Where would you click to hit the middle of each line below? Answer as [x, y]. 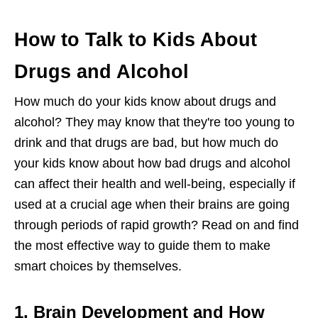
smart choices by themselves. [98, 267]
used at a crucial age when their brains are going [152, 205]
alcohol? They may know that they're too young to [154, 122]
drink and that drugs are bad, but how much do [146, 143]
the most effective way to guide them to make [142, 246]
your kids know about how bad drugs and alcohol [152, 164]
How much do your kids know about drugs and [145, 102]
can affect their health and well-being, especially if [155, 184]
